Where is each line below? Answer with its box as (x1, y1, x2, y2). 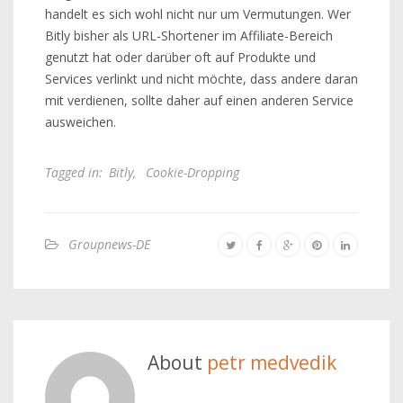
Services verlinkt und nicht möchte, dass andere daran (45, 70, 358, 87)
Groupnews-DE (68, 236, 150, 253)
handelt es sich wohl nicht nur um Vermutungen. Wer (45, 5, 351, 22)
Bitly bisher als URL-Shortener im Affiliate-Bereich (45, 27, 333, 44)
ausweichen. (45, 113, 116, 130)
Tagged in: (45, 164, 103, 181)
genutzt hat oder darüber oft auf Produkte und (45, 49, 316, 66)
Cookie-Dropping (146, 164, 239, 181)
